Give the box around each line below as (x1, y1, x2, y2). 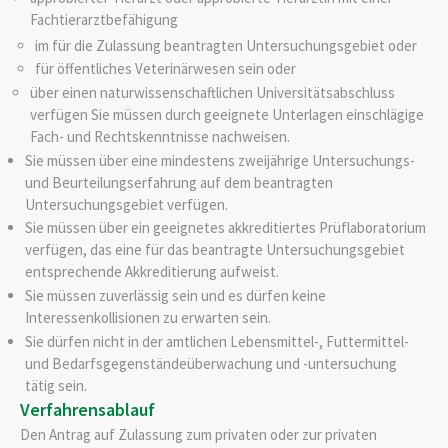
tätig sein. (24, 375, 87, 395)
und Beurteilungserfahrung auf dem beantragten (24, 172, 333, 192)
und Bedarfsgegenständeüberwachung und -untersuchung (24, 353, 397, 373)
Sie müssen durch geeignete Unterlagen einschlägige (90, 105, 424, 125)
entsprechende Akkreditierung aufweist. (24, 262, 279, 282)
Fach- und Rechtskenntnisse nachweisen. (29, 127, 290, 147)
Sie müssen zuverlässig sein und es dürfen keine (24, 286, 326, 306)
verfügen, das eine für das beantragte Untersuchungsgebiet (24, 240, 405, 260)
